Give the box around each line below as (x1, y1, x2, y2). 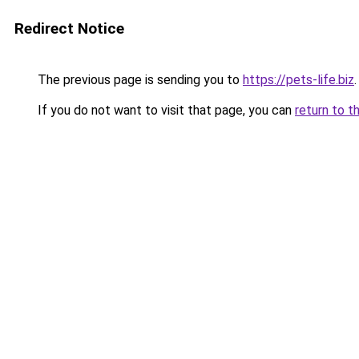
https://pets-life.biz (243, 72, 354, 87)
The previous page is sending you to (34, 72, 243, 87)
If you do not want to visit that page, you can (34, 103, 295, 118)
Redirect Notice (14, 19, 124, 38)
